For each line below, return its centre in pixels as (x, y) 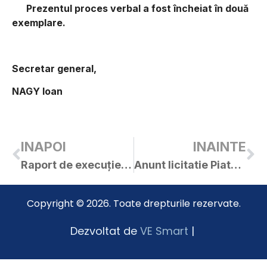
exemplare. (39, 23)
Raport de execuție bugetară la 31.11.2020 (126, 164)
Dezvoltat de (105, 231)
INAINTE (220, 146)
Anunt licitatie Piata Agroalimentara (236, 164)
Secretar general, (54, 68)
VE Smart (164, 231)
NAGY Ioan (37, 91)
